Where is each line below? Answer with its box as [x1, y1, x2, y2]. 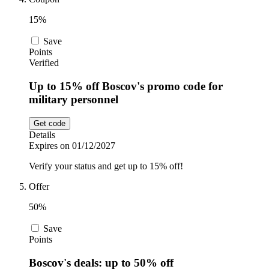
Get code [34, 119, 65, 128]
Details [29, 130, 55, 141]
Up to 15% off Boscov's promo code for [29, 79, 223, 92]
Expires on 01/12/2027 [29, 141, 115, 151]
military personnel [29, 92, 118, 106]
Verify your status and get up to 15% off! [29, 161, 183, 172]
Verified [29, 57, 59, 68]
